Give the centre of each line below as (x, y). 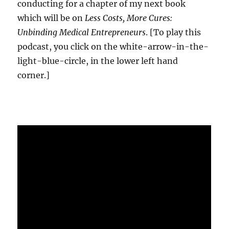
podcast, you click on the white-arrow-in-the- (113, 47)
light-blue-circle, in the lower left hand (98, 61)
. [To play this (174, 32)
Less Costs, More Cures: (129, 18)
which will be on (51, 18)
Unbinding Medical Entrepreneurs (82, 32)
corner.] (34, 75)
